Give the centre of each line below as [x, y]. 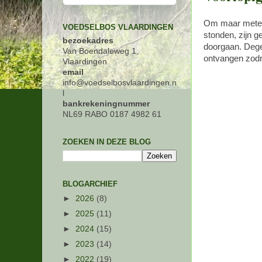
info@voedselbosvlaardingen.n [120, 82]
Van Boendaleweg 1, [101, 51]
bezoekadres [88, 40]
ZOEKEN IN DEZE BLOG [107, 142]
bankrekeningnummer [106, 104]
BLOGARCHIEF [90, 184]
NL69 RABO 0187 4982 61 [112, 114]
